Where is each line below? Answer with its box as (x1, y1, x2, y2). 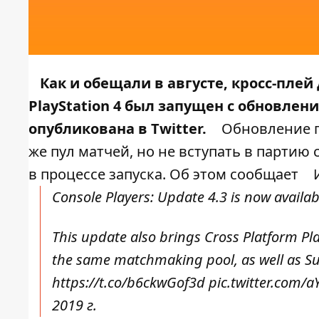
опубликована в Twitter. (28, 119, 206, 139)
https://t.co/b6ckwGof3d (52, 273, 205, 293)
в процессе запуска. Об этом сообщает (28, 164, 302, 184)
